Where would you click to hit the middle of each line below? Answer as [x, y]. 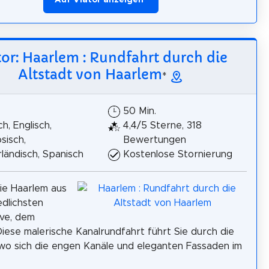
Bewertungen [155, 140]
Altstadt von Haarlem [90, 75]
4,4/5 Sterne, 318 [162, 126]
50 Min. [140, 111]
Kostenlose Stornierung [178, 155]
